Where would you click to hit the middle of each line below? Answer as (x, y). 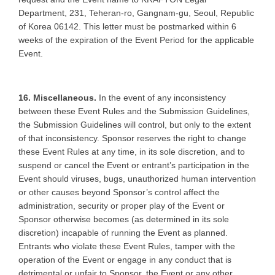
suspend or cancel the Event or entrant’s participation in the (134, 165)
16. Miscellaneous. (57, 97)
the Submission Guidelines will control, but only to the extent (135, 124)
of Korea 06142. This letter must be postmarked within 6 (127, 26)
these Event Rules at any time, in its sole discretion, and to (132, 151)
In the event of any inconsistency (161, 97)
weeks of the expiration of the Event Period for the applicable (136, 40)
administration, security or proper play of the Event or (122, 205)
